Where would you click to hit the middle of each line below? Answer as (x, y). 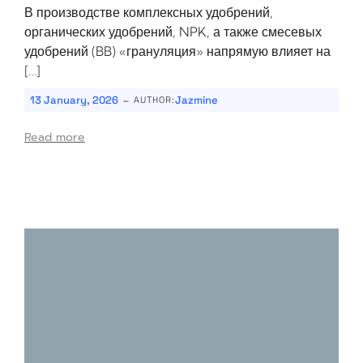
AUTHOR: (154, 100)
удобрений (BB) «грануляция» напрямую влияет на (177, 51)
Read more (55, 137)
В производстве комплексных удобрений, (149, 12)
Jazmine (196, 100)
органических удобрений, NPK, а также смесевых (173, 32)
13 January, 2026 (74, 100)
